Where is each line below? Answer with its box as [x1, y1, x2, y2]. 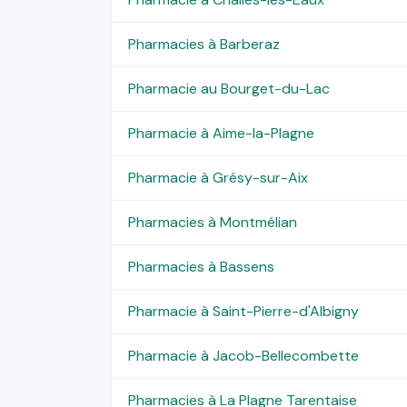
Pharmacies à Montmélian [127, 212, 297, 232]
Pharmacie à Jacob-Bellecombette [127, 345, 359, 365]
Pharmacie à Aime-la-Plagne [127, 123, 314, 143]
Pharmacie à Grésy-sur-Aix [127, 167, 308, 187]
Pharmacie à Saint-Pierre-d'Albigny [127, 301, 359, 321]
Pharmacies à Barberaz [127, 34, 280, 54]
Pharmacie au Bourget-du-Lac [127, 78, 330, 98]
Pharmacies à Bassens [127, 256, 274, 276]
